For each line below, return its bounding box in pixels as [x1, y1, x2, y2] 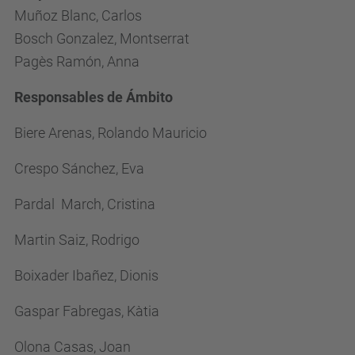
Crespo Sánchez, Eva [14, 160, 144, 177]
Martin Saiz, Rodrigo [14, 231, 139, 248]
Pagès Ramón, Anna [14, 53, 139, 70]
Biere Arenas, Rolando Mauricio [14, 124, 207, 141]
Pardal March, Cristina [14, 196, 155, 212]
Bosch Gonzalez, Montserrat [14, 30, 189, 47]
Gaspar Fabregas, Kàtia [14, 303, 159, 319]
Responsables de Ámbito [14, 89, 173, 105]
